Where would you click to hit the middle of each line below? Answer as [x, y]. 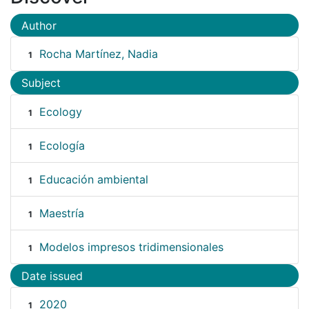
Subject [41, 83]
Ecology [60, 111]
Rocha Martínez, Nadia [98, 54]
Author [39, 25]
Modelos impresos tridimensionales [131, 247]
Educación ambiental [93, 179]
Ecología [62, 145]
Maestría [61, 213]
